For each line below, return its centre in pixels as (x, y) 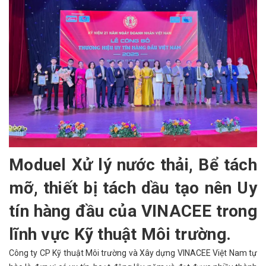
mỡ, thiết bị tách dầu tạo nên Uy (133, 188)
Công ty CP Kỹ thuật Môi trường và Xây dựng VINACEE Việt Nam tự (133, 253)
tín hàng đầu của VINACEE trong (133, 211)
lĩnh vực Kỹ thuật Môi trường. (120, 234)
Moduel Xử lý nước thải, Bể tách (133, 164)
